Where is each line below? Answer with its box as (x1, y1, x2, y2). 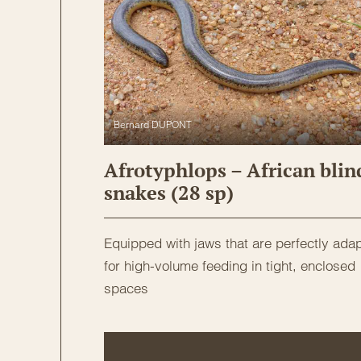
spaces (104, 279, 148, 297)
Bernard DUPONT (114, 118, 192, 131)
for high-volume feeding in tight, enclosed (104, 256, 355, 274)
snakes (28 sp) (104, 179, 234, 205)
